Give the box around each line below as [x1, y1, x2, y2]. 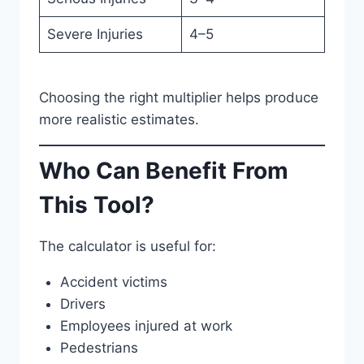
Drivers [59, 295, 106, 312]
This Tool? [39, 190, 154, 219]
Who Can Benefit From [39, 156, 288, 184]
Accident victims [59, 273, 167, 290]
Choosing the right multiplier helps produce [39, 89, 318, 106]
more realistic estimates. [39, 111, 199, 128]
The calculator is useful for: [39, 237, 216, 254]
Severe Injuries [46, 25, 143, 42]
